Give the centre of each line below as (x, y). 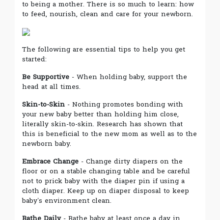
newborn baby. (47, 143)
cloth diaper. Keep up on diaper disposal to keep (106, 191)
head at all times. (51, 86)
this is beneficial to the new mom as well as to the (110, 134)
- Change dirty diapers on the (131, 161)
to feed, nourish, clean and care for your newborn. (108, 14)
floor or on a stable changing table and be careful (106, 171)
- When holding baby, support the (128, 77)
